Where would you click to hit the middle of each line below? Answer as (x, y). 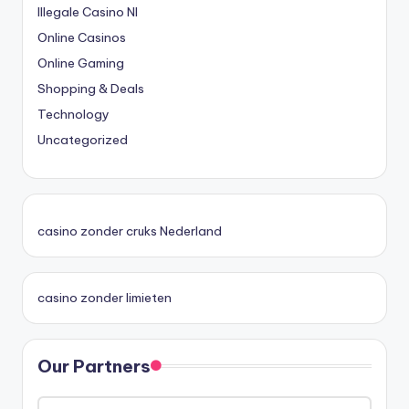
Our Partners (94, 366)
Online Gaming (81, 63)
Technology (73, 114)
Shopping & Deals (91, 88)
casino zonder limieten (105, 297)
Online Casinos (82, 37)
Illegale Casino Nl (88, 11)
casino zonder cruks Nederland (130, 231)
